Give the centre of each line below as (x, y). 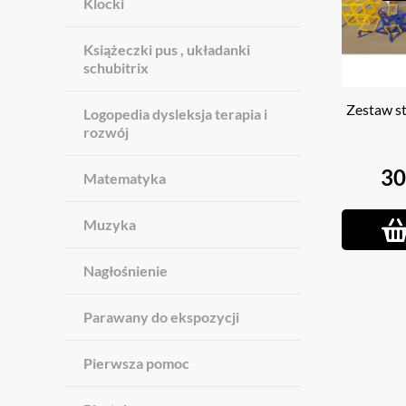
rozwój (106, 132)
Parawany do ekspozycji (161, 317)
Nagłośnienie (126, 271)
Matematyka (125, 178)
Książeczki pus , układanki (167, 49)
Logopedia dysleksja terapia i (175, 114)
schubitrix (116, 68)
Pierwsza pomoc (136, 363)
